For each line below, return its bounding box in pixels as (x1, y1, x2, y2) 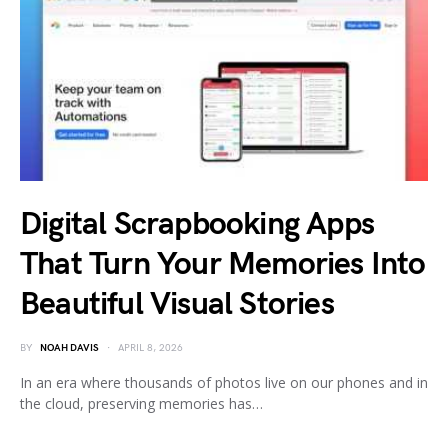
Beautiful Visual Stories (20, 285, 334, 324)
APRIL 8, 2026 (118, 342, 183, 354)
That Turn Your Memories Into (20, 245, 426, 284)
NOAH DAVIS (40, 342, 99, 354)
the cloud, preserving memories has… (20, 394, 263, 413)
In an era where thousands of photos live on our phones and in (20, 373, 428, 392)
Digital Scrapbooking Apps (20, 205, 375, 244)
